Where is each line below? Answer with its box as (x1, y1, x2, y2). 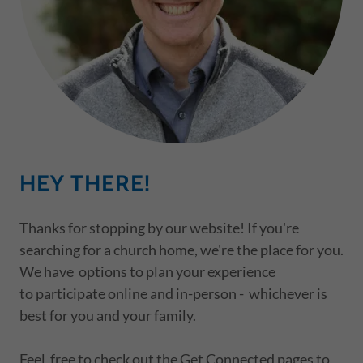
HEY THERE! (19, 169, 151, 197)
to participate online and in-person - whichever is (19, 284, 327, 302)
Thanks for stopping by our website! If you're (19, 218, 299, 237)
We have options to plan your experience (19, 262, 275, 280)
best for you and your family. (19, 305, 196, 324)
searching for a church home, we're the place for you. (19, 240, 344, 258)
